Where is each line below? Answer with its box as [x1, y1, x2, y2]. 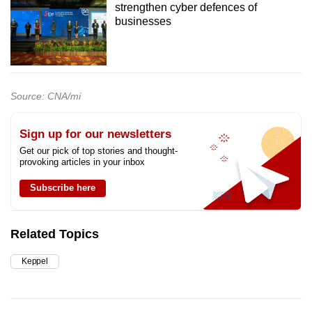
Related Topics [10, 227, 99, 242]
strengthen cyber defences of [114, 1, 257, 14]
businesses [114, 15, 171, 28]
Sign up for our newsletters [19, 127, 171, 141]
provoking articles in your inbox [19, 157, 145, 168]
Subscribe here [30, 182, 95, 194]
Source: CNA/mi [10, 91, 81, 102]
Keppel [22, 256, 48, 267]
